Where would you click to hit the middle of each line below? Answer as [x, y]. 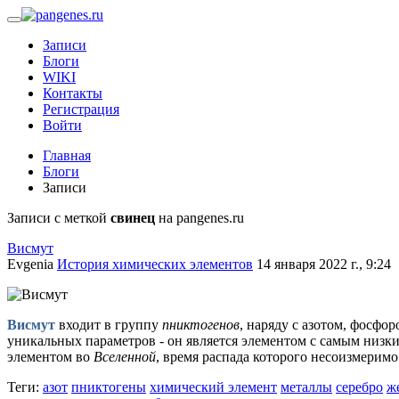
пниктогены [109, 387]
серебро [359, 387]
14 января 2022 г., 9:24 [324, 264]
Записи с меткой [59, 218]
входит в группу [109, 325]
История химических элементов [155, 264]
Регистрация [81, 109]
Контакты [73, 93]
